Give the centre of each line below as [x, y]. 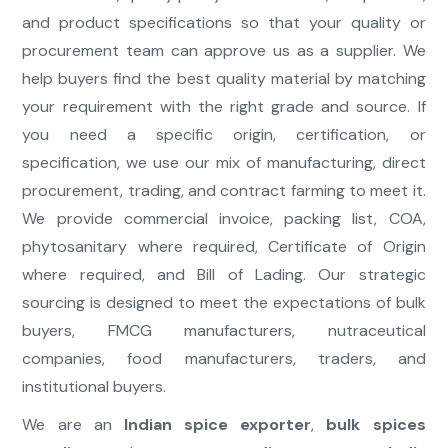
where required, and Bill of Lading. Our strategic [224, 275]
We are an [73, 425]
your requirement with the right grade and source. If [224, 107]
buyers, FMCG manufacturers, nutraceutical [224, 331]
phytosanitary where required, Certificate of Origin [224, 247]
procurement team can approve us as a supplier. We [224, 51]
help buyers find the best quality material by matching [224, 79]
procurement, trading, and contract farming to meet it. [224, 191]
